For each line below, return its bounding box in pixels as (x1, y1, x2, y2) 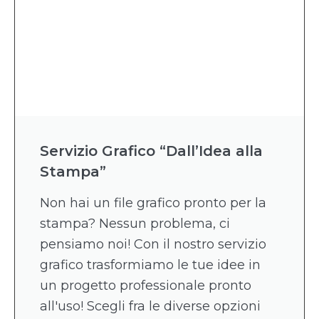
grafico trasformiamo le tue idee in (40, 256, 261, 273)
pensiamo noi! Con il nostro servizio (40, 236, 266, 252)
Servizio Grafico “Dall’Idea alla (40, 142, 263, 159)
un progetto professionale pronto (40, 277, 251, 293)
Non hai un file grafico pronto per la (40, 194, 266, 211)
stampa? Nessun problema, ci (40, 215, 230, 231)
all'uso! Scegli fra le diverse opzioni (40, 298, 261, 314)
